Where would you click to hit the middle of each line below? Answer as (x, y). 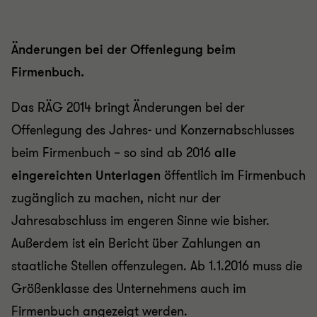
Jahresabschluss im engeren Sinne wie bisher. (140, 221)
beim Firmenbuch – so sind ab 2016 (113, 153)
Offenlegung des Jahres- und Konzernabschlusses (153, 130)
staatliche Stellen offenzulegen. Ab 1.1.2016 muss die (157, 266)
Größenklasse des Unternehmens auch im (129, 289)
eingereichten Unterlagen (86, 175)
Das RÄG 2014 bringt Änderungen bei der (128, 108)
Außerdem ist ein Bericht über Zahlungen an (136, 243)
